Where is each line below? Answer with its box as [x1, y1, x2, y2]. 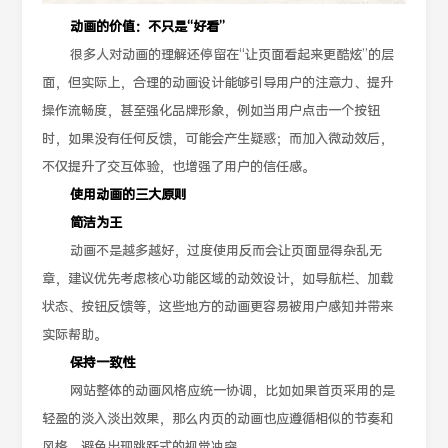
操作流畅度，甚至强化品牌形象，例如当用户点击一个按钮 [42, 103, 381, 121]
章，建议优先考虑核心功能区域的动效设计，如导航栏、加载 [42, 271, 394, 289]
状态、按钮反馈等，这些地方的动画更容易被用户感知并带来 [42, 299, 394, 317]
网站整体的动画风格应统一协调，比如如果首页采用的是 [70, 383, 396, 401]
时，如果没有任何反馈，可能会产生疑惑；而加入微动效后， [42, 131, 394, 149]
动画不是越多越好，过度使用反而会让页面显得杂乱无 [70, 243, 383, 261]
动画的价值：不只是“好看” [70, 19, 226, 37]
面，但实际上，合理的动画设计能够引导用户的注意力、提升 [42, 75, 394, 93]
